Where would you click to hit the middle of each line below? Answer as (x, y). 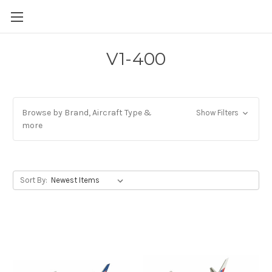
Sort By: (33, 180)
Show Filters (218, 113)
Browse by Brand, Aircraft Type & (87, 113)
